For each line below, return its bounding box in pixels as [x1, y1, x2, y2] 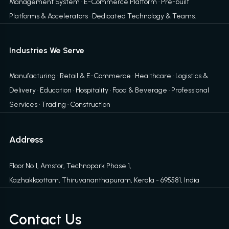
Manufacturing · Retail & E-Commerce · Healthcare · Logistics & [9, 72, 208, 81]
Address [9, 134, 43, 146]
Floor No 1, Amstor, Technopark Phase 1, [9, 162, 131, 171]
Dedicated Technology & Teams [91, 12, 195, 21]
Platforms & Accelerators [9, 12, 88, 21]
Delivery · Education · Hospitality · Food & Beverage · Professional [9, 86, 209, 95]
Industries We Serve [9, 45, 84, 56]
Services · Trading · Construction [9, 100, 110, 109]
